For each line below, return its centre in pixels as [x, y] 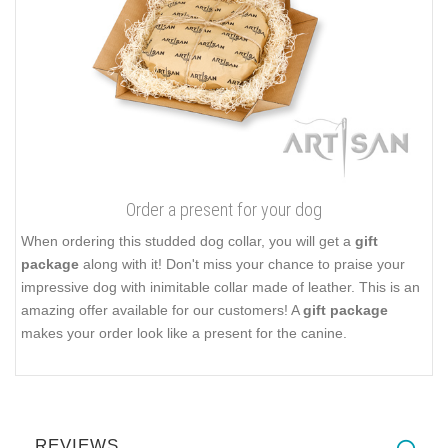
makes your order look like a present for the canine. [184, 332]
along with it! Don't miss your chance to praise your [242, 263]
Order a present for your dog [224, 209]
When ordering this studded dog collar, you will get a [188, 240]
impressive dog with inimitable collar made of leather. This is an [220, 286]
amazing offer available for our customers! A [162, 309]
